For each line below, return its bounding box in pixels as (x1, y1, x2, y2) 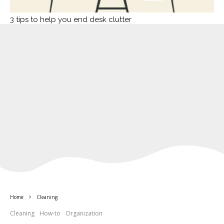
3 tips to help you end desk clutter (10, 14, 131, 24)
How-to (39, 208, 60, 217)
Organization (65, 208, 102, 217)
